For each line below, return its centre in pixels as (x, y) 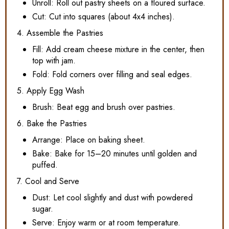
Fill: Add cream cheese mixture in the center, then (118, 50)
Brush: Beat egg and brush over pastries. (104, 107)
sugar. (43, 209)
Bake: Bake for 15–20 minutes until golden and (114, 154)
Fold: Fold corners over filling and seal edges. (112, 75)
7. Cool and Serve (48, 181)
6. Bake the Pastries (52, 124)
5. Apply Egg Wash (51, 91)
